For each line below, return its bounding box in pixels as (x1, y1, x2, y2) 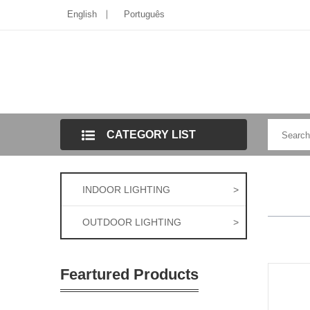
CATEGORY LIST (107, 129, 196, 140)
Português (124, 9, 165, 19)
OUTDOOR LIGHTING (82, 217, 181, 228)
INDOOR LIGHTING (82, 184, 170, 195)
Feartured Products (60, 266, 199, 283)
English (67, 9, 97, 19)
